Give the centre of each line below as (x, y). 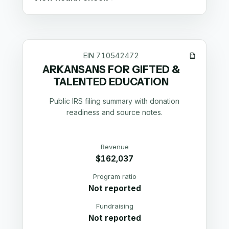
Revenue (114, 147)
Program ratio (114, 176)
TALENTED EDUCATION (111, 82)
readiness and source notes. (114, 112)
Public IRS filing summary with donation (114, 101)
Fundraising (114, 206)
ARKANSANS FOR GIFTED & (111, 70)
